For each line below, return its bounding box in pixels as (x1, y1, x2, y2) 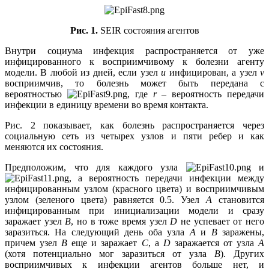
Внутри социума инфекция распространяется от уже (5, 46, 264, 56)
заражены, (217, 227, 265, 238)
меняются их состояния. (5, 142, 103, 153)
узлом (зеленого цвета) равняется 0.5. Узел (5, 195, 207, 205)
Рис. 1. (70, 25, 98, 36)
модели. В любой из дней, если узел (5, 67, 162, 78)
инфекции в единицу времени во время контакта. (5, 100, 208, 110)
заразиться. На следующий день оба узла (5, 227, 190, 238)
